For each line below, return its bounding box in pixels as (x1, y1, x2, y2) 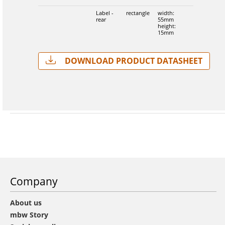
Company (10, 173, 58, 188)
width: (157, 9, 174, 17)
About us (10, 197, 42, 207)
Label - (95, 9, 114, 17)
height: (157, 22, 176, 30)
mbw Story (10, 209, 48, 219)
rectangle (126, 9, 150, 17)
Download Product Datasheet (62, 55, 202, 66)
